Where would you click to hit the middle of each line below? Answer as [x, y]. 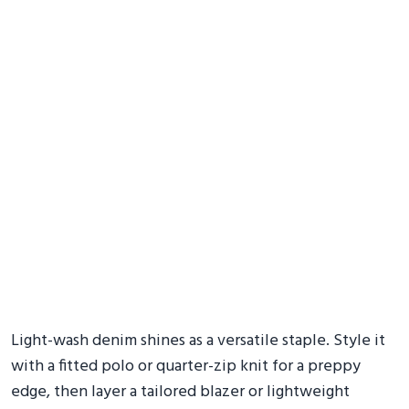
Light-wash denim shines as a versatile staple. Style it [198, 341]
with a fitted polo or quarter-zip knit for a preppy [186, 367]
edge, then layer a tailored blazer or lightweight [180, 392]
